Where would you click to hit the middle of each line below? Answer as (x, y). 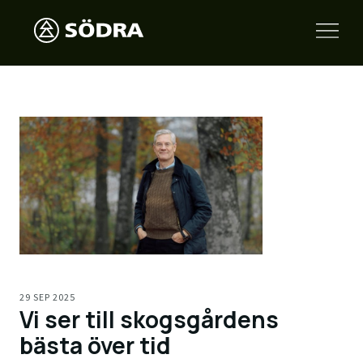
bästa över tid (95, 345)
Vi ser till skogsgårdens (149, 319)
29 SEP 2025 (47, 297)
